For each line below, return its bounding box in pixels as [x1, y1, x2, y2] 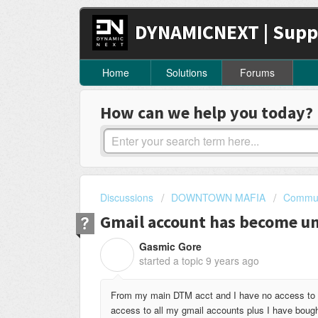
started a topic [139, 253, 206, 268]
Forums [240, 65, 275, 80]
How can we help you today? [100, 102, 313, 124]
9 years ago [206, 253, 259, 268]
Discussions [100, 190, 153, 205]
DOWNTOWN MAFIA [171, 190, 265, 205]
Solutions [165, 65, 207, 80]
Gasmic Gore [139, 238, 202, 253]
